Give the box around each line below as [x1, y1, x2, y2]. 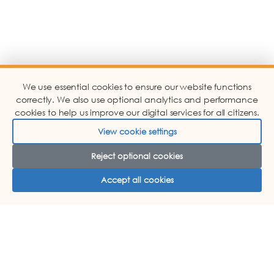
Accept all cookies [100, 175, 174, 185]
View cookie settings [97, 126, 177, 136]
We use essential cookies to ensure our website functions [22, 81, 252, 92]
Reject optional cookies [91, 151, 183, 161]
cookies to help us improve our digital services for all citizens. [15, 107, 259, 117]
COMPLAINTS [12, 243, 80, 253]
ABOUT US [12, 214, 64, 224]
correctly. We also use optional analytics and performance [16, 94, 258, 105]
